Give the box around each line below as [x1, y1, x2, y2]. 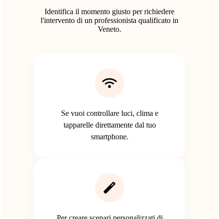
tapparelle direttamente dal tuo [63, 120, 156, 129]
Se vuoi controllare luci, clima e [61, 109, 158, 117]
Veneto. [98, 24, 121, 33]
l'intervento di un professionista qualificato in [41, 16, 178, 24]
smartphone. [90, 132, 129, 141]
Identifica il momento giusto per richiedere [44, 7, 175, 16]
